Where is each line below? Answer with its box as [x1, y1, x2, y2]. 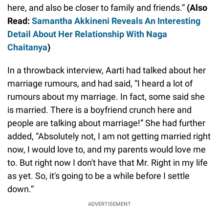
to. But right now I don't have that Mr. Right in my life [7, 157, 208, 168]
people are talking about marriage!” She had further [7, 118, 205, 129]
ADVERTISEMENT [88, 201, 131, 208]
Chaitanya [7, 42, 47, 53]
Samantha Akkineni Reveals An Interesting [32, 16, 200, 26]
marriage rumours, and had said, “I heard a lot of [7, 78, 193, 89]
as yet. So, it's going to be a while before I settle [7, 171, 190, 181]
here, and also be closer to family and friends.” [7, 2, 187, 13]
